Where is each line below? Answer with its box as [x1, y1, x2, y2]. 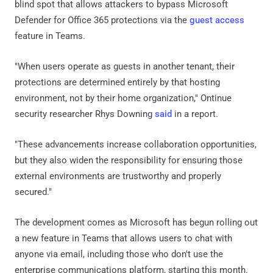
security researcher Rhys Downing [15, 108, 155, 119]
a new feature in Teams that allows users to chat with [15, 232, 232, 244]
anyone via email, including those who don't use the [15, 248, 223, 260]
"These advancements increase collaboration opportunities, [15, 138, 257, 150]
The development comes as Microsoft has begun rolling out [15, 216, 258, 228]
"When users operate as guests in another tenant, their [15, 60, 235, 72]
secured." [15, 186, 52, 197]
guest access [190, 14, 244, 26]
